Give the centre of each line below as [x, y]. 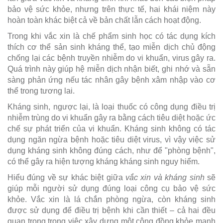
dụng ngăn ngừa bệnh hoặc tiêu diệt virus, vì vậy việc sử [111, 139]
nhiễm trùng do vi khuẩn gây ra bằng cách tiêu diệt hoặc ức [111, 117]
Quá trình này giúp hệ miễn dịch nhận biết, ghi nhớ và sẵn [111, 69]
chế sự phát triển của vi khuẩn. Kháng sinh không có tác [111, 128]
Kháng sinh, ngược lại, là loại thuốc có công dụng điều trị [111, 107]
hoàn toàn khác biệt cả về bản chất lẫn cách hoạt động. [104, 20]
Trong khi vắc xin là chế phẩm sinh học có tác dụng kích [111, 36]
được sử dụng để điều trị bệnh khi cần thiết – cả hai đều [111, 210]
